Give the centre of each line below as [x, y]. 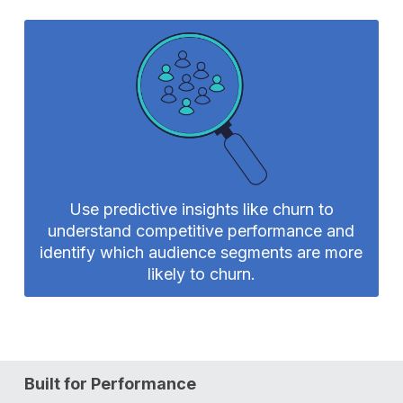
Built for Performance [111, 383]
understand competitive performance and [201, 230]
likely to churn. [201, 273]
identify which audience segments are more [201, 252]
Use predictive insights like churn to [201, 209]
